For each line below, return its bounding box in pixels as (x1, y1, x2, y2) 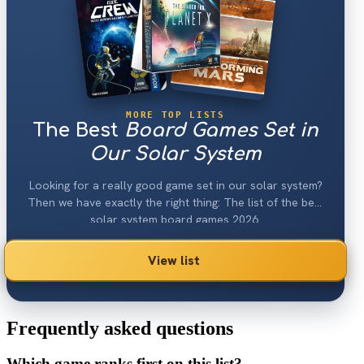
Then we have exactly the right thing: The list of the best (27, 194, 324, 210)
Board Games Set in (124, 119, 318, 141)
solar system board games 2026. (90, 211, 261, 227)
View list (148, 251, 200, 269)
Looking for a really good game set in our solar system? (28, 177, 323, 193)
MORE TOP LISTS (126, 109, 225, 119)
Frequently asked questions (6, 317, 233, 339)
